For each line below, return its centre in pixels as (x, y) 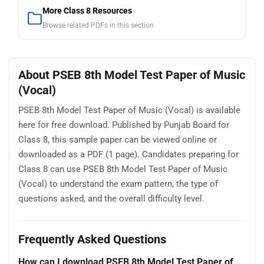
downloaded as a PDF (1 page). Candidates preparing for (128, 155)
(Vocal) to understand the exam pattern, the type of (118, 184)
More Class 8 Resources (87, 11)
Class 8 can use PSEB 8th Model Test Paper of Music (123, 169)
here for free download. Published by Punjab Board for (124, 125)
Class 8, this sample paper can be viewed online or (118, 140)
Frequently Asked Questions (92, 239)
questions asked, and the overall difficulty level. (111, 199)
